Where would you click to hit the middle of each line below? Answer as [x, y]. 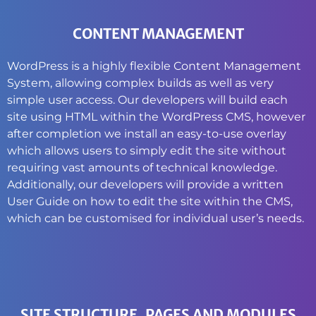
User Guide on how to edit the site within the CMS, [150, 202]
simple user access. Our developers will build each [147, 100]
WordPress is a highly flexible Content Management [154, 66]
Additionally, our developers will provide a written [145, 185]
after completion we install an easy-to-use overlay [147, 134]
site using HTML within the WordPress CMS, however [156, 117]
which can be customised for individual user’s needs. [156, 219]
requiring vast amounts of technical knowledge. [142, 168]
